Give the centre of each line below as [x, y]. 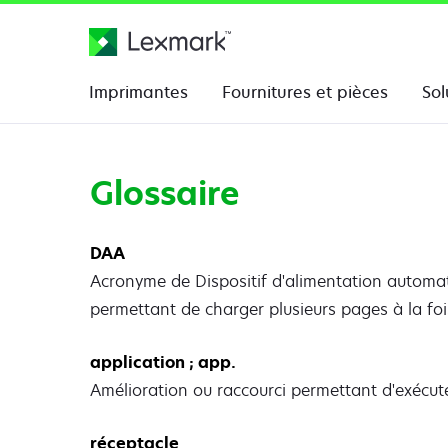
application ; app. [163, 362]
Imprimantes [138, 92]
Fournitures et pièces [305, 92]
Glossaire [165, 193]
